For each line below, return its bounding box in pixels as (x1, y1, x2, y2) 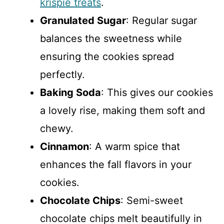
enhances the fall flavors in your (40, 158, 191, 170)
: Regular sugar (126, 14, 197, 26)
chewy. (40, 122, 73, 134)
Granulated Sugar (40, 14, 126, 26)
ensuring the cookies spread (40, 50, 174, 62)
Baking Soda (40, 86, 101, 98)
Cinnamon (40, 140, 89, 152)
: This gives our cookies (101, 86, 213, 98)
